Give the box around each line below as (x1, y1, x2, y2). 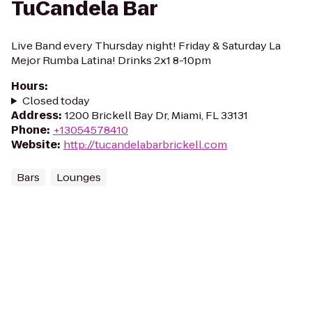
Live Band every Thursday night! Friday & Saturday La (11, 38, 281, 53)
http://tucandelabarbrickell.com (63, 137, 227, 152)
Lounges (56, 170, 101, 185)
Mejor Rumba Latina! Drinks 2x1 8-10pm (11, 53, 211, 68)
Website (11, 137, 57, 152)
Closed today (22, 93, 90, 108)
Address (11, 108, 58, 123)
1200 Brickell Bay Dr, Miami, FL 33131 (65, 108, 248, 123)
